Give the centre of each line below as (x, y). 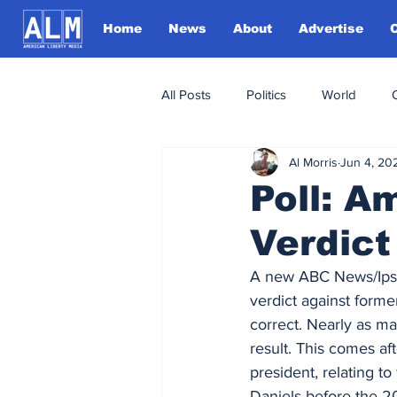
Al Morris (313, 162)
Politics (266, 94)
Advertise (331, 28)
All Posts (186, 94)
